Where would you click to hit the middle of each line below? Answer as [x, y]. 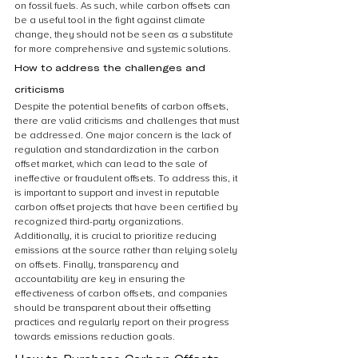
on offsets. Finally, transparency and [98, 265]
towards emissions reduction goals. [95, 337]
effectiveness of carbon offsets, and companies [122, 294]
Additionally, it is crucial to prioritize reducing [117, 236]
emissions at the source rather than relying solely [127, 251]
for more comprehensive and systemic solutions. [123, 49]
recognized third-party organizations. [100, 222]
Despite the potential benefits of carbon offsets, [123, 107]
